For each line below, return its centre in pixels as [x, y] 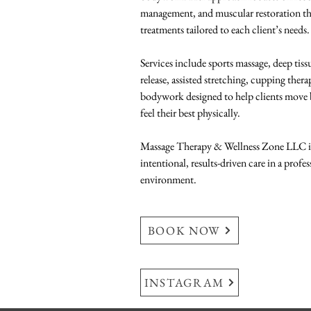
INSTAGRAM [184, 283]
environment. [169, 179]
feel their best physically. [193, 113]
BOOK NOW [184, 230]
